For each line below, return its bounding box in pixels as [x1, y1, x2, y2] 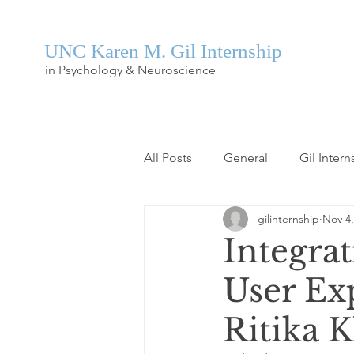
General [224, 150, 268, 165]
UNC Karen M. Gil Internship [43, 40, 282, 62]
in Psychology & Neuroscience [44, 62, 216, 77]
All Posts [144, 150, 192, 165]
